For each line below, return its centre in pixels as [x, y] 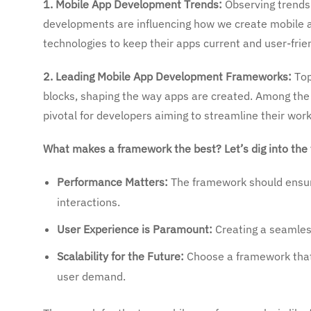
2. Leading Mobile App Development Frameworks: [167, 76]
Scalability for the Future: [120, 256]
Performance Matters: [112, 182]
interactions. [89, 202]
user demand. [91, 276]
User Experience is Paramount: [135, 229]
